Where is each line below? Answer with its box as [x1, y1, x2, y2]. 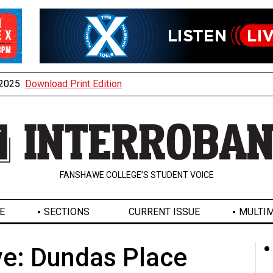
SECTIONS [43, 206, 90, 218]
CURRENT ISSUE [128, 206, 200, 218]
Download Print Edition [25, 78, 122, 90]
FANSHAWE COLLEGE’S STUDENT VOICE [59, 170, 214, 180]
